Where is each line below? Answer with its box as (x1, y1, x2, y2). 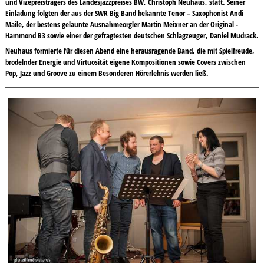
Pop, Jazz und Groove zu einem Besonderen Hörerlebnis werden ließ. (5, 67, 209, 78)
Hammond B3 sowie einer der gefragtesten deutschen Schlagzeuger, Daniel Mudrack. (5, 30, 259, 41)
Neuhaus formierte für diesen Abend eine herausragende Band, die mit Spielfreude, (5, 45, 255, 56)
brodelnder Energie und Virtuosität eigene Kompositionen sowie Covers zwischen (5, 56, 246, 67)
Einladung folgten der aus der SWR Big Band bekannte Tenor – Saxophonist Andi (5, 8, 243, 19)
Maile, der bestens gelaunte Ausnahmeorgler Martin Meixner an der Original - (5, 19, 238, 30)
